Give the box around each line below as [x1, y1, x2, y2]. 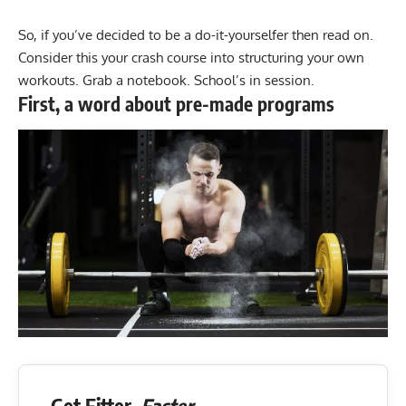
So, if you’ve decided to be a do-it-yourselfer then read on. [18, 25, 373, 43]
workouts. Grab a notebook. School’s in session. [18, 71, 314, 89]
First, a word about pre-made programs [18, 91, 334, 116]
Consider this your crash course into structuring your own [18, 48, 364, 66]
